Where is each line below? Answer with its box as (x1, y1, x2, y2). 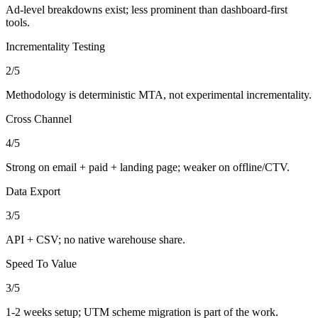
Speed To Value (6, 258, 77, 270)
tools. (6, 16, 30, 29)
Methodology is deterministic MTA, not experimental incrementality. (6, 89, 312, 102)
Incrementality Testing (6, 40, 105, 53)
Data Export (6, 185, 60, 198)
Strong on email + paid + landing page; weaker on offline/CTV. (6, 161, 290, 174)
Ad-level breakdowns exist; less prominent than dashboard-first (6, 4, 287, 16)
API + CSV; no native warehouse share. (6, 234, 185, 246)
